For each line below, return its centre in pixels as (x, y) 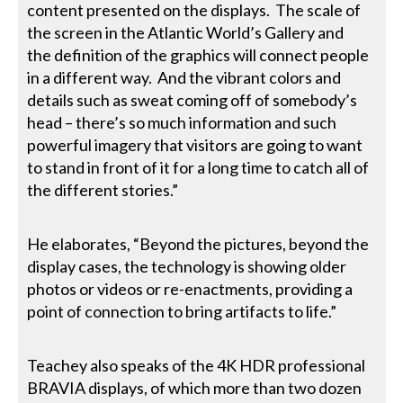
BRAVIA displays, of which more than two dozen (195, 387)
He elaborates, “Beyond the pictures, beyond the (198, 243)
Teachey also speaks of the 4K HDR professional (197, 365)
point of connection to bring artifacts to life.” (182, 311)
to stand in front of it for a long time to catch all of (198, 167)
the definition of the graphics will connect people (198, 54)
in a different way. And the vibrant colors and (184, 77)
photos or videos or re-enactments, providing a (190, 288)
